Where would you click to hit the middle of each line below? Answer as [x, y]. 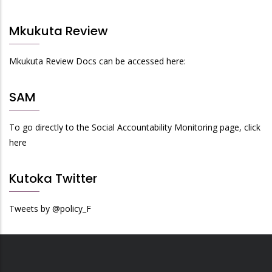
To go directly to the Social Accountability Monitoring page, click [135, 127]
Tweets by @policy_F [50, 209]
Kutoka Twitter [53, 178]
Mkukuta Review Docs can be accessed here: [97, 61]
